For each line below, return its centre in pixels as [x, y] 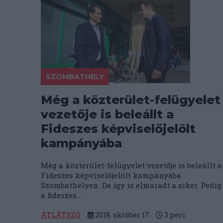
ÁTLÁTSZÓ [61, 215]
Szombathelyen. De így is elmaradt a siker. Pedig [131, 185]
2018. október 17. [122, 215]
